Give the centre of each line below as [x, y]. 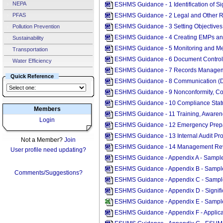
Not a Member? [43, 140]
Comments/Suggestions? [48, 173]
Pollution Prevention [35, 26]
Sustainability [27, 38]
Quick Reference [32, 76]
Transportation [29, 49]
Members [47, 109]
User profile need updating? [48, 150]
